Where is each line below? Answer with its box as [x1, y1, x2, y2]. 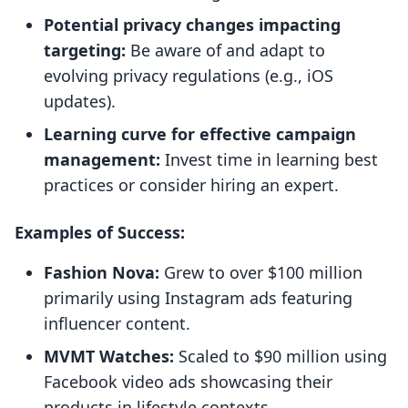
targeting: [44, 39, 126, 62]
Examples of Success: [15, 221, 185, 244]
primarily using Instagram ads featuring [44, 287, 352, 310]
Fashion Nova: [44, 261, 159, 284]
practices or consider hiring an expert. [44, 174, 339, 197]
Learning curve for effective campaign [44, 123, 356, 146]
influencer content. [44, 312, 190, 335]
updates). [44, 90, 116, 113]
